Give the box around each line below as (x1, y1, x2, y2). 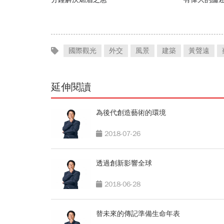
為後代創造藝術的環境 (96, 108, 166, 117)
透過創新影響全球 (96, 159, 152, 168)
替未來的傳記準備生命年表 (96, 209, 180, 218)
